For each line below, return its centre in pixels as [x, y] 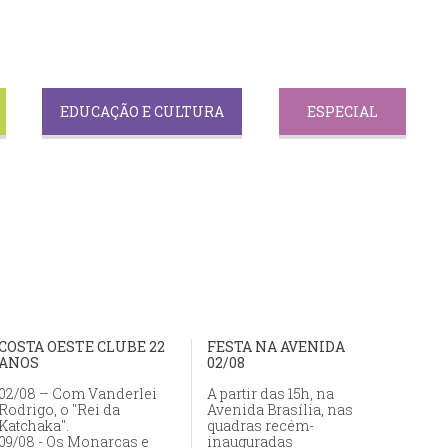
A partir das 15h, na [270, 394]
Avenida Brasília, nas [280, 410]
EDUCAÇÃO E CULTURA [142, 112]
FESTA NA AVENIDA [276, 347]
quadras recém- [260, 426]
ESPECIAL [342, 112]
